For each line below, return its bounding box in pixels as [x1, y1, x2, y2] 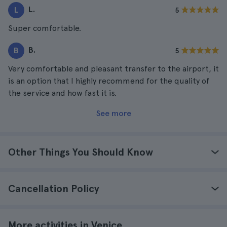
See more [96, 108, 131, 118]
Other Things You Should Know [8, 146, 153, 158]
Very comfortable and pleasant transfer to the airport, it [8, 64, 219, 73]
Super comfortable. [8, 23, 81, 33]
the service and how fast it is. [8, 88, 117, 98]
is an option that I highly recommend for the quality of [8, 76, 209, 86]
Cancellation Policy [8, 182, 99, 195]
